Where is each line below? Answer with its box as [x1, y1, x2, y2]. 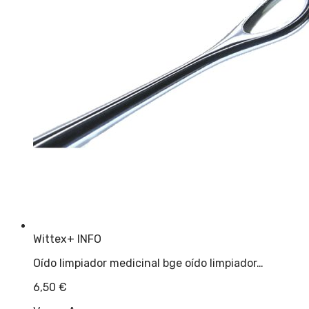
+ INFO [67, 232, 101, 246]
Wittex [33, 232, 67, 246]
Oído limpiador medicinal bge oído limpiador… [33, 256, 263, 270]
